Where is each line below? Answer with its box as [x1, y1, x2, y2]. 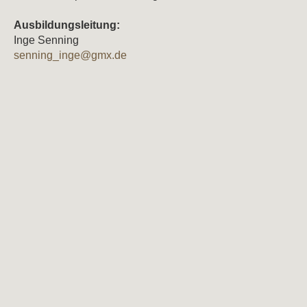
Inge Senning [13, 34, 79, 46]
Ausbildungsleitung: [13, 19, 120, 31]
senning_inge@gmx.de [13, 49, 127, 61]
